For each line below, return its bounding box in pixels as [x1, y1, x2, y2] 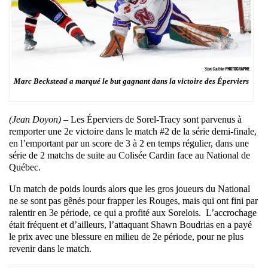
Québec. [9, 162, 41, 172]
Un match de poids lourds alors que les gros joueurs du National [9, 183, 250, 194]
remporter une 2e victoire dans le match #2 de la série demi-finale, [9, 126, 257, 136]
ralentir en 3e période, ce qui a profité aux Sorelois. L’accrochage [9, 207, 257, 218]
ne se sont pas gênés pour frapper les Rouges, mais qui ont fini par [9, 195, 258, 206]
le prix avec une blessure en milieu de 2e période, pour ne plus [9, 231, 243, 242]
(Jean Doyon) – [9, 114, 68, 124]
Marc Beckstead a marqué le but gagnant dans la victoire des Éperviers [14, 76, 249, 86]
